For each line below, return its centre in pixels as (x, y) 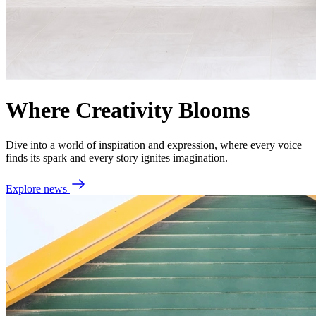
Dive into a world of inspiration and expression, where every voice (154, 145)
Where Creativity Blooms (128, 110)
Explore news (38, 188)
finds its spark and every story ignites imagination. (117, 157)
